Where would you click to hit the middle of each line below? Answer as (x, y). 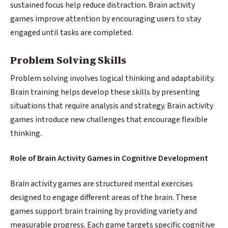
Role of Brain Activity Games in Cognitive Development (109, 159)
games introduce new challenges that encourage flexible (109, 119)
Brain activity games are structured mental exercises (102, 183)
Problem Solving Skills (68, 60)
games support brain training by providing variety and (104, 211)
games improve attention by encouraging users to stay (106, 19)
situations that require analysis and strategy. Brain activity (112, 106)
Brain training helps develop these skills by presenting (105, 92)
